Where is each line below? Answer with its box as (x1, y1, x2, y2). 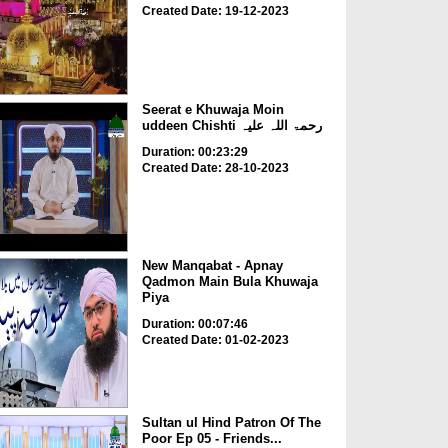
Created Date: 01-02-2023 (141, 333, 289, 348)
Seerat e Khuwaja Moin (141, 101, 284, 117)
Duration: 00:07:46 (141, 317, 248, 332)
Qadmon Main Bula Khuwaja (141, 274, 318, 290)
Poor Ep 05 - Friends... (141, 430, 282, 446)
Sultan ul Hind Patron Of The (141, 414, 321, 430)
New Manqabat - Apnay (141, 258, 283, 274)
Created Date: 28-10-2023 (141, 160, 289, 175)
